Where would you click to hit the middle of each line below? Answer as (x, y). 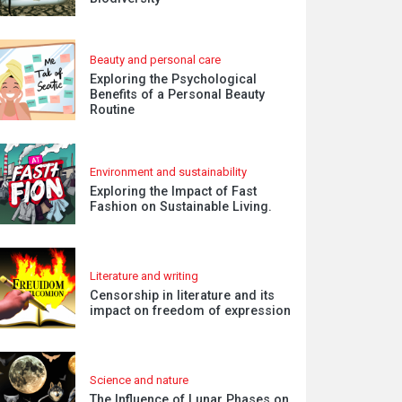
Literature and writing (144, 275)
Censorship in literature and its (183, 295)
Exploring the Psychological (174, 79)
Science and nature (140, 380)
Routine (113, 110)
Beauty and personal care (156, 60)
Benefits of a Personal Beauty (178, 95)
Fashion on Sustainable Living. (181, 206)
